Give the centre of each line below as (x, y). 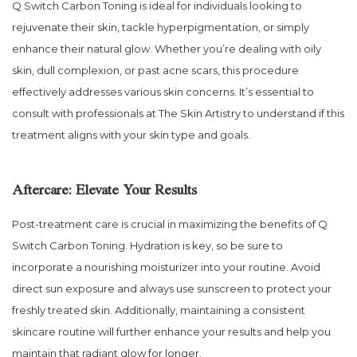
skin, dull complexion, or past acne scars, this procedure (155, 70)
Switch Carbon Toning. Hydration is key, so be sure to (147, 245)
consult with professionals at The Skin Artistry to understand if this (178, 113)
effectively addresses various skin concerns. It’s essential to (163, 91)
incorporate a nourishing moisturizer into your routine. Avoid (166, 267)
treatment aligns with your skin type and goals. (131, 134)
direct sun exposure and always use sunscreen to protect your (172, 288)
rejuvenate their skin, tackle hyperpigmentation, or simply (161, 27)
